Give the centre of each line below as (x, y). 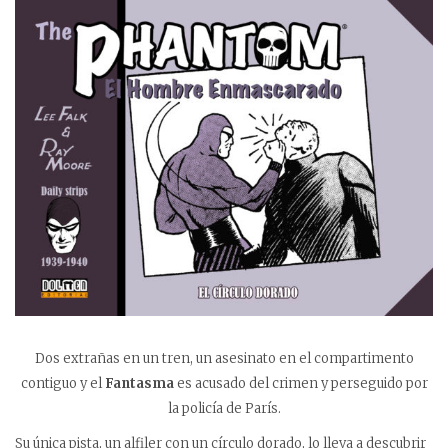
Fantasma (139, 383)
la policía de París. (224, 408)
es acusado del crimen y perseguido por (300, 383)
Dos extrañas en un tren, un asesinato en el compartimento (224, 358)
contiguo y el (62, 383)
